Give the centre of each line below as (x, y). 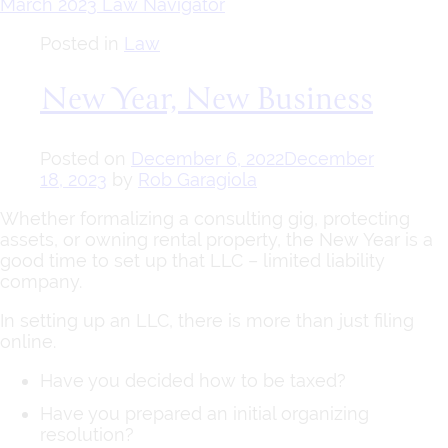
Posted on (85, 159)
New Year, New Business (206, 101)
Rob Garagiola (197, 180)
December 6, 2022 (207, 159)
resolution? (87, 435)
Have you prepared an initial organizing (204, 414)
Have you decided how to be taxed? (193, 381)
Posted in (82, 44)
